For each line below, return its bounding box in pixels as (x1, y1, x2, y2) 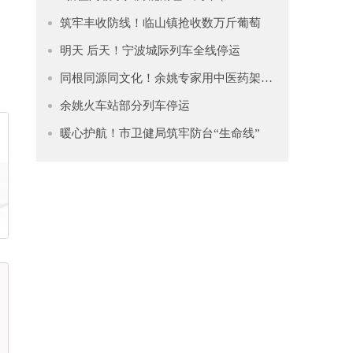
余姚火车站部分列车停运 (60, 99, 190, 112)
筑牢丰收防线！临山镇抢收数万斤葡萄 (60, 17, 261, 29)
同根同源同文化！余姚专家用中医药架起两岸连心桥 (261, 72, 273, 84)
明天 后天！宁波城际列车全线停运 (60, 44, 240, 57)
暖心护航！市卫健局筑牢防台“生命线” (60, 127, 260, 139)
